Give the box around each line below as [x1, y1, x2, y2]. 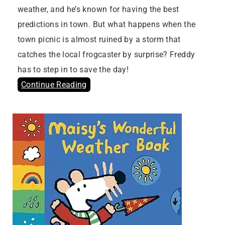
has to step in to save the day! [18, 65, 129, 75]
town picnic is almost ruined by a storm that [18, 35, 181, 45]
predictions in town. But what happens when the [18, 20, 196, 30]
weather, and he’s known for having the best [18, 5, 179, 15]
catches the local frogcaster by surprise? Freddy [18, 50, 195, 60]
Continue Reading [21, 80, 87, 90]
